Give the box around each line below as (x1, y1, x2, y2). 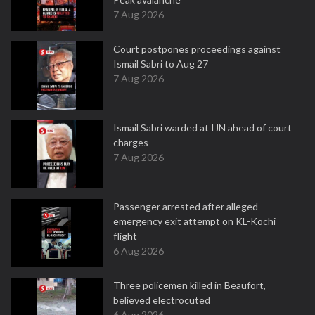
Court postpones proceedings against (113, 43, 281, 55)
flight (113, 230, 137, 242)
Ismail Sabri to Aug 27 (113, 58, 208, 70)
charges (113, 136, 148, 148)
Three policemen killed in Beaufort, (113, 279, 266, 291)
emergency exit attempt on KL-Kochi (113, 215, 276, 227)
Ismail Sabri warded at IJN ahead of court (113, 122, 292, 134)
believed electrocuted (113, 294, 210, 306)
